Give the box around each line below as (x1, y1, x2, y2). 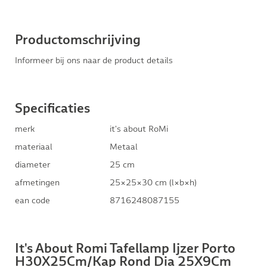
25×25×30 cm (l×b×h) (110, 176, 197, 188)
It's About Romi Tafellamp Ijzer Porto (14, 242, 235, 256)
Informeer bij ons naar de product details (14, 54, 173, 66)
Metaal (110, 141, 138, 152)
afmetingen (14, 176, 60, 188)
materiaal (14, 141, 52, 152)
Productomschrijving (14, 33, 141, 48)
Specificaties (14, 102, 90, 116)
